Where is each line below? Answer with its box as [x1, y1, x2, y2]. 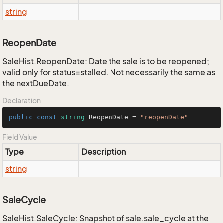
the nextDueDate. [2, 78, 69, 88]
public [9, 113, 33, 121]
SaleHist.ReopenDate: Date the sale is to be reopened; [2, 56, 209, 66]
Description [81, 147, 126, 157]
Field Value [2, 133, 37, 141]
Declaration [2, 96, 41, 105]
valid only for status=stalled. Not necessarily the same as [2, 67, 215, 77]
